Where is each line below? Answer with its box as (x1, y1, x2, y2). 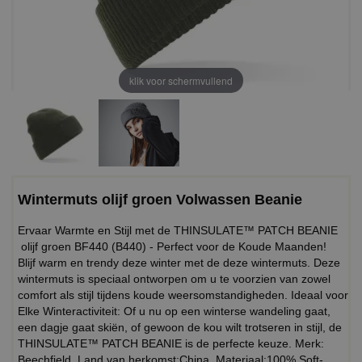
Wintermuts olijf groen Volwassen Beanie (18, 191, 302, 208)
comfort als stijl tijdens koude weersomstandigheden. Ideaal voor (18, 288, 348, 301)
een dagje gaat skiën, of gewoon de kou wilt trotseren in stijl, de (18, 320, 342, 334)
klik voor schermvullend (129, 73, 233, 87)
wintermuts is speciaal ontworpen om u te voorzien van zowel (18, 271, 330, 285)
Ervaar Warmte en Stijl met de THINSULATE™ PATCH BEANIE (18, 223, 338, 237)
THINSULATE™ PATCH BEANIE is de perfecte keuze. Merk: (18, 336, 324, 350)
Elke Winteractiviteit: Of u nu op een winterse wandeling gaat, (18, 304, 330, 318)
